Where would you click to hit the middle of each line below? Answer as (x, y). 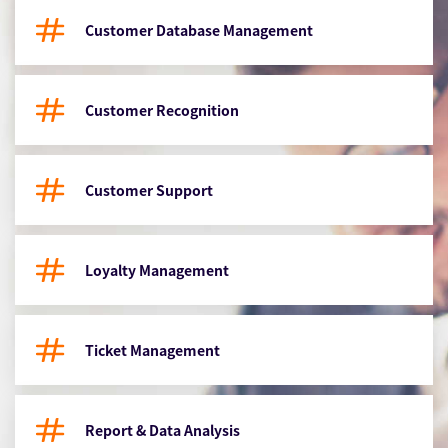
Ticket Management (152, 349)
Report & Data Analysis (162, 429)
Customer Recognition (162, 109)
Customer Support (149, 189)
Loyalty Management (157, 269)
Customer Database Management (199, 29)
